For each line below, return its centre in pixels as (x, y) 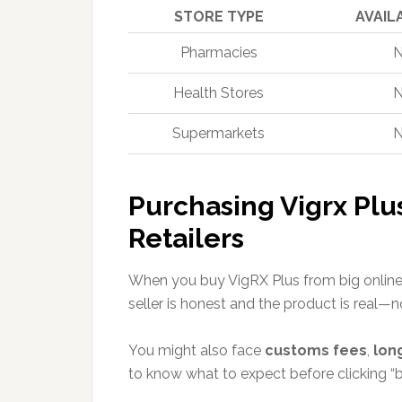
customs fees (316, 350)
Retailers (186, 238)
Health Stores (218, 93)
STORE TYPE (218, 17)
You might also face (197, 350)
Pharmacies (218, 52)
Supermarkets (218, 133)
